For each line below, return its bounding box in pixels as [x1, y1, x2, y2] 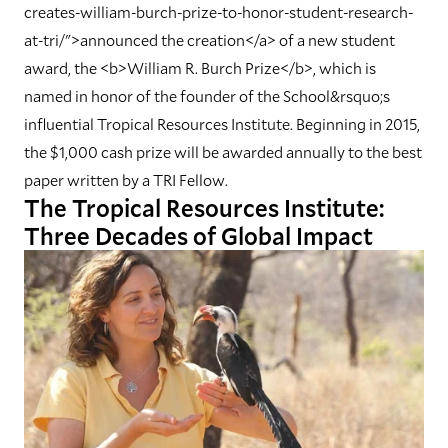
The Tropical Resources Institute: [24, 192, 384, 224]
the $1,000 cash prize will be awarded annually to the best [24, 141, 422, 162]
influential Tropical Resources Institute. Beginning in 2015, [24, 113, 420, 134]
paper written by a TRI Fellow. [24, 169, 228, 190]
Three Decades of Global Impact [24, 220, 373, 252]
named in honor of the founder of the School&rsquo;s [24, 85, 390, 106]
